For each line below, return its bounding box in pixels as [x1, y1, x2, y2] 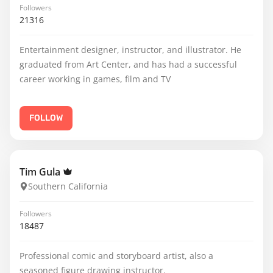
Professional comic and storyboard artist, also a [19, 250, 213, 261]
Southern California [28, 180, 108, 192]
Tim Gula [19, 165, 63, 179]
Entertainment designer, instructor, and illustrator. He [19, 44, 241, 55]
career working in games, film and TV [19, 73, 171, 85]
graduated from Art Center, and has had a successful [19, 58, 237, 70]
